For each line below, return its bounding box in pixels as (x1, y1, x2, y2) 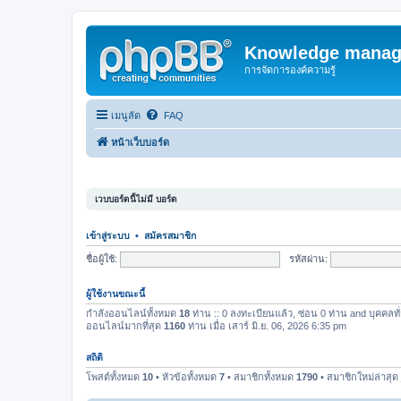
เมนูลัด (111, 109, 141, 121)
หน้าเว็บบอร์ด (111, 136, 169, 148)
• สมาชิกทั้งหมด (225, 371, 296, 383)
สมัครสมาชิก (144, 230, 196, 241)
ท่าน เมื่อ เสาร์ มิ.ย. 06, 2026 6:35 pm (185, 320, 346, 332)
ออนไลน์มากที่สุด (86, 320, 164, 332)
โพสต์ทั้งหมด (86, 371, 142, 383)
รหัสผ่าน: (288, 253, 328, 264)
